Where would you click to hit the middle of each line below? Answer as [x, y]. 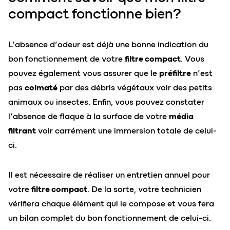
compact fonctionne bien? [95, 14]
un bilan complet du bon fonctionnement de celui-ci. [110, 218]
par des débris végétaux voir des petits [135, 88]
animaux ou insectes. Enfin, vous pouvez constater [106, 102]
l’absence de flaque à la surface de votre [89, 117]
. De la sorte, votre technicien [144, 189]
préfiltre [175, 73]
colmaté [41, 88]
